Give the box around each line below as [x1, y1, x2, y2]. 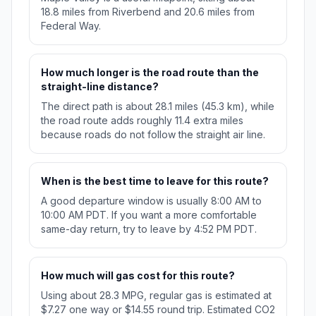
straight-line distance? [41, 80, 159, 93]
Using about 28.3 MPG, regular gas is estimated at [41, 289, 272, 302]
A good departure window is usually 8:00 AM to [41, 195, 262, 207]
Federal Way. [41, 20, 101, 32]
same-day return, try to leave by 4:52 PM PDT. [41, 223, 257, 236]
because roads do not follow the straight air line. [41, 128, 265, 141]
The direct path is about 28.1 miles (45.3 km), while [41, 100, 274, 113]
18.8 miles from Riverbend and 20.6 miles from [41, 6, 255, 18]
